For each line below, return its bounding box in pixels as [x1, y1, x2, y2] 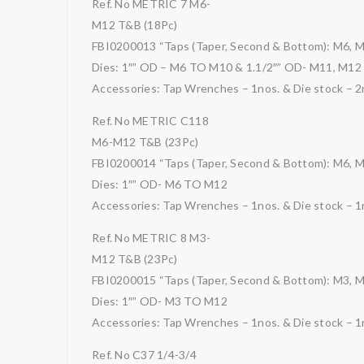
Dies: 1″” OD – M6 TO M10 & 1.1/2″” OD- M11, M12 [92, 60, 362, 74]
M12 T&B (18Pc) [92, 18, 178, 32]
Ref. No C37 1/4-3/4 [92, 348, 197, 362]
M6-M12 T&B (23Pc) [92, 135, 199, 149]
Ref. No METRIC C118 [92, 114, 209, 128]
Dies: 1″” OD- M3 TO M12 [92, 294, 227, 308]
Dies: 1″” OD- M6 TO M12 [92, 177, 227, 191]
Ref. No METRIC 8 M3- [92, 231, 210, 245]
